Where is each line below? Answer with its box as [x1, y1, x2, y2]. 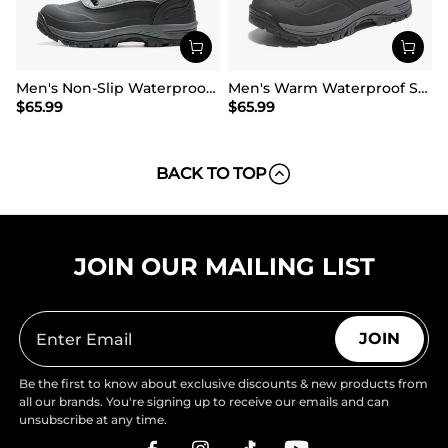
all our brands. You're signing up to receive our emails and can [19, 394, 390, 409]
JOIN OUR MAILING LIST [73, 252, 375, 281]
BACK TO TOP [156, 164, 267, 183]
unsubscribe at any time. [19, 412, 168, 427]
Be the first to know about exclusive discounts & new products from [19, 376, 429, 391]
